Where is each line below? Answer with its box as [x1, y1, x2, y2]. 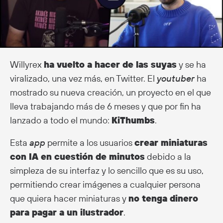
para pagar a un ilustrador [10, 206, 123, 218]
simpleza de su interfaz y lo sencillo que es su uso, [10, 164, 204, 176]
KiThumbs [111, 114, 155, 126]
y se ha [177, 58, 206, 70]
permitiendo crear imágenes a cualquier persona [10, 178, 201, 190]
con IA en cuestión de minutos [10, 150, 145, 162]
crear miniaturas [134, 136, 208, 148]
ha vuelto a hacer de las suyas [44, 58, 177, 70]
